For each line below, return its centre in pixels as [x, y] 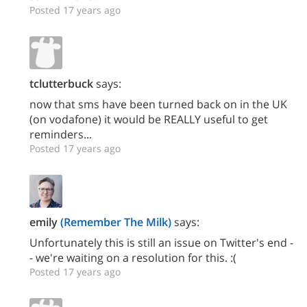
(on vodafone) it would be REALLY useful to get [149, 120]
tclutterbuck [61, 84]
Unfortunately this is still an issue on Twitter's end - [161, 243]
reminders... [61, 135]
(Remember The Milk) [116, 222]
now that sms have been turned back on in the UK [158, 105]
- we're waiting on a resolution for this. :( [133, 258]
